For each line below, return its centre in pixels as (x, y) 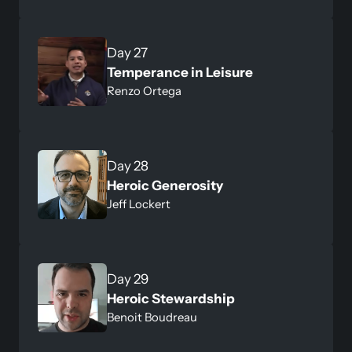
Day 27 (127, 52)
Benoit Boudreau (152, 317)
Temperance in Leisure (180, 72)
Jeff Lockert (139, 204)
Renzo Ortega (144, 91)
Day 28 (128, 165)
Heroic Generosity (165, 185)
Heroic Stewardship (171, 298)
